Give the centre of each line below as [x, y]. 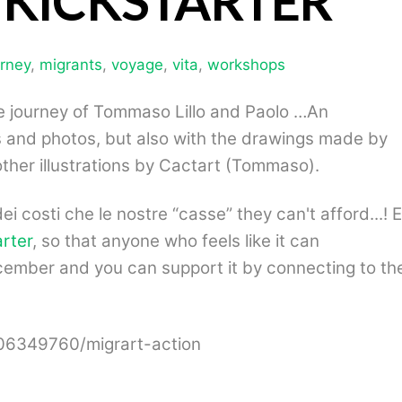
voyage [137, 64]
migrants [71, 64]
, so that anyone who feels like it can [176, 241]
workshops [246, 64]
